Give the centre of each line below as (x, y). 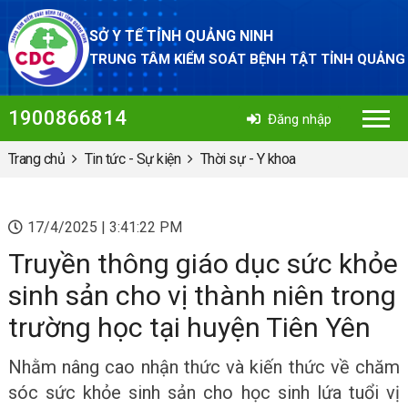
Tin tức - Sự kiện (133, 159)
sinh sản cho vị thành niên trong (202, 296)
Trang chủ (36, 159)
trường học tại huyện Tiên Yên (189, 327)
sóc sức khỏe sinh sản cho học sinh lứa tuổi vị (204, 393)
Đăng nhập (300, 119)
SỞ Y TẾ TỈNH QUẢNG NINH (181, 36)
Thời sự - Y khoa (248, 159)
